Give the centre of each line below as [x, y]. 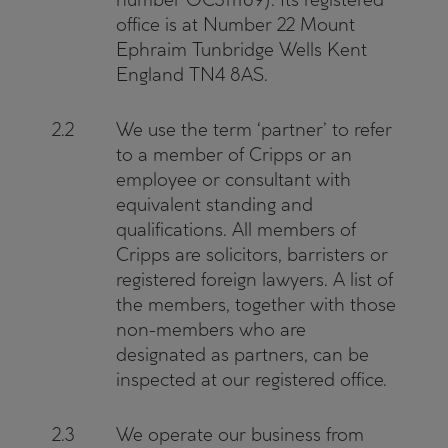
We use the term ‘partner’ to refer [254, 129]
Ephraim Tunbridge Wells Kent [241, 49]
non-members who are [211, 329]
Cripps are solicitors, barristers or [252, 254]
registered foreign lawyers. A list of [254, 279]
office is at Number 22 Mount [235, 24]
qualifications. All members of [236, 229]
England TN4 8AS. [192, 74]
